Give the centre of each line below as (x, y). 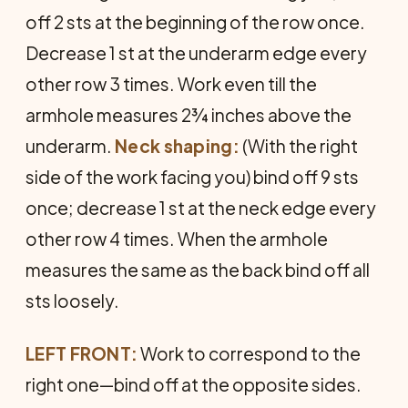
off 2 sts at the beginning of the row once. (195, 21)
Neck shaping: (177, 145)
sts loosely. (72, 300)
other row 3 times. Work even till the (171, 83)
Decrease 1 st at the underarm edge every (196, 52)
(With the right (298, 145)
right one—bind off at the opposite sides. (194, 384)
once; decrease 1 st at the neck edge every (201, 207)
